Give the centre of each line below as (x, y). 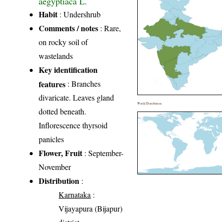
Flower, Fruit (61, 153)
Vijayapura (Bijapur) (91, 208)
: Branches (83, 83)
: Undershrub (79, 14)
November (55, 166)
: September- (103, 153)
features (52, 83)
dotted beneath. (63, 111)
